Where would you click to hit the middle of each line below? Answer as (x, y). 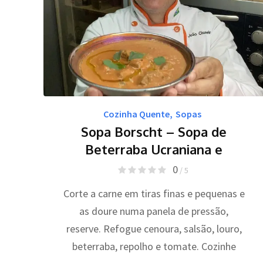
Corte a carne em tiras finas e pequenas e (154, 193)
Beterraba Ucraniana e (154, 149)
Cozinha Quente (137, 114)
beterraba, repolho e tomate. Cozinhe (154, 246)
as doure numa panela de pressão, (154, 211)
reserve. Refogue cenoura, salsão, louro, (154, 228)
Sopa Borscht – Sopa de (154, 131)
